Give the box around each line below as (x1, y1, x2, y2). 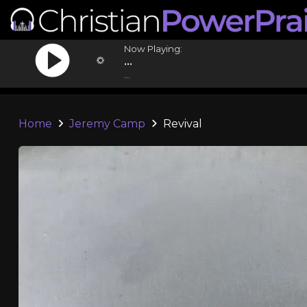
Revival (160, 117, 202, 130)
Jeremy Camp (69, 117, 146, 130)
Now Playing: (124, 43, 183, 54)
